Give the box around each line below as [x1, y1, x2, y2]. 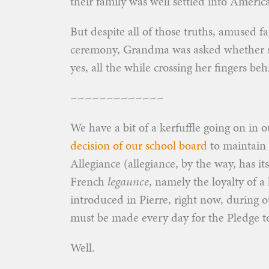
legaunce [107, 173, 149, 190]
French [70, 173, 107, 190]
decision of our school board [70, 137, 207, 154]
